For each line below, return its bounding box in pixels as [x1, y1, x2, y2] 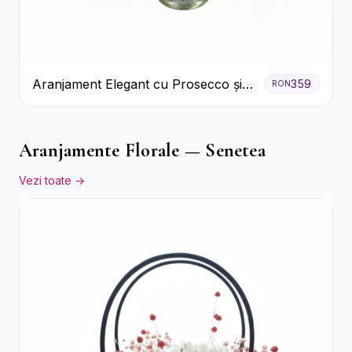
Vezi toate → [19, 174, 85, 188]
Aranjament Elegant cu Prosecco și [32, 75, 242, 92]
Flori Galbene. [32, 94, 115, 111]
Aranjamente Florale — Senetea [19, 139, 266, 163]
